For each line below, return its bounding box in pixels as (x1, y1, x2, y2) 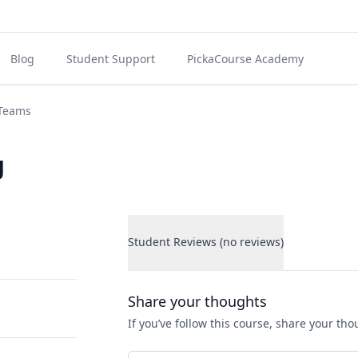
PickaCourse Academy (186, 51, 304, 66)
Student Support (66, 51, 155, 66)
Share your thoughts (128, 292, 267, 311)
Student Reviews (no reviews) (220, 234, 284, 249)
